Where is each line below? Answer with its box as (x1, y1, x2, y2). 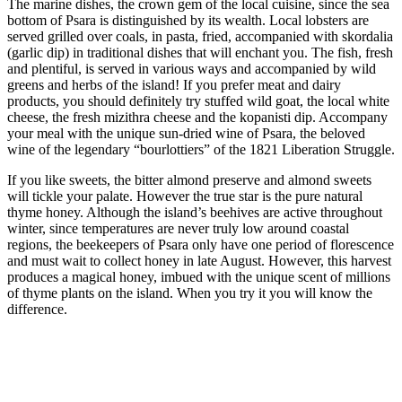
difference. (7, 301, 67, 317)
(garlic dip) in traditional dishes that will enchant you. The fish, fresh (7, 45, 393, 60)
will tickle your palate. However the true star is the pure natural (7, 188, 363, 204)
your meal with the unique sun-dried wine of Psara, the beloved (7, 126, 365, 141)
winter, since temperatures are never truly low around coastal (7, 221, 349, 236)
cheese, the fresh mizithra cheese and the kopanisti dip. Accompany (7, 109, 388, 125)
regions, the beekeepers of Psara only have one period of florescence (7, 237, 394, 252)
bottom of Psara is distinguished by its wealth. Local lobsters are (7, 13, 369, 28)
